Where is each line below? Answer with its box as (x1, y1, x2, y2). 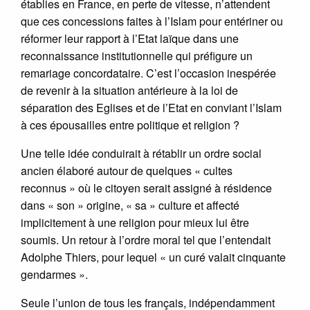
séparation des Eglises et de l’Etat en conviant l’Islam (21, 99, 282, 116)
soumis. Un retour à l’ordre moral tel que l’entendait (21, 231, 271, 248)
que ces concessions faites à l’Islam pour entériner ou (21, 12, 283, 29)
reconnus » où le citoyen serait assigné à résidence (21, 179, 272, 196)
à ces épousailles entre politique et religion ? (21, 116, 239, 133)
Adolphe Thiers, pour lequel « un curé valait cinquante (21, 248, 286, 265)
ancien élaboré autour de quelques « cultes (21, 162, 232, 179)
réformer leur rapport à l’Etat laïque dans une (21, 30, 239, 46)
